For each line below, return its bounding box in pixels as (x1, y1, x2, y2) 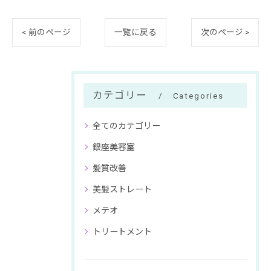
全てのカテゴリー (93, 121, 160, 131)
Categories (172, 91, 224, 100)
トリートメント (93, 227, 152, 237)
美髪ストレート (93, 184, 152, 194)
